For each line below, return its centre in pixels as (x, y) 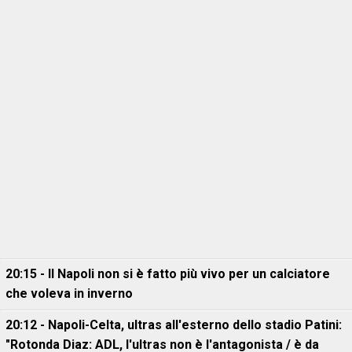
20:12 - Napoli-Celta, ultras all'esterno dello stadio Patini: (174, 325)
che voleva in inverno (69, 293)
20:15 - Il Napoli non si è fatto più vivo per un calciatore (168, 274)
